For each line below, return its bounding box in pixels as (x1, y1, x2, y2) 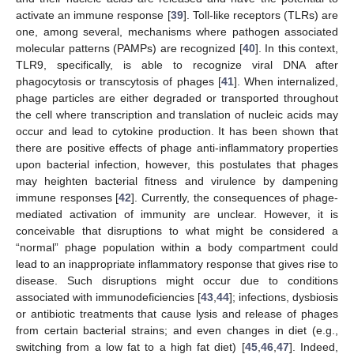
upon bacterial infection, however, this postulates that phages (16, 158, 338, 171)
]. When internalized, (233, 75, 339, 88)
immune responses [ (16, 191, 119, 205)
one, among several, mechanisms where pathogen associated (16, 25, 338, 39)
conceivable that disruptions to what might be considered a (16, 224, 338, 238)
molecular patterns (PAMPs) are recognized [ (16, 42, 243, 55)
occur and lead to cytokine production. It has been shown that (16, 125, 338, 138)
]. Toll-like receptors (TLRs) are (183, 9, 338, 22)
